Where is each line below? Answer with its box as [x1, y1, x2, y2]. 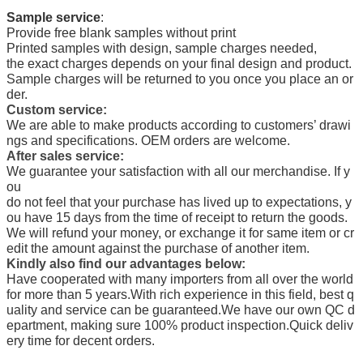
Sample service [6, 11, 100, 25]
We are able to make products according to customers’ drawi [6, 118, 351, 133]
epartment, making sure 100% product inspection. [6, 318, 289, 333]
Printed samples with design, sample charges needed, [6, 41, 320, 56]
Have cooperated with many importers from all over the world [6, 272, 353, 287]
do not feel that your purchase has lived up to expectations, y [6, 195, 352, 210]
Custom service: [6, 103, 107, 117]
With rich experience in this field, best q [130, 288, 354, 302]
